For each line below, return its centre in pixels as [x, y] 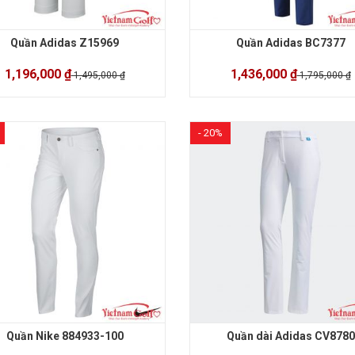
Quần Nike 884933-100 [65, 336]
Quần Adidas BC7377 [290, 43]
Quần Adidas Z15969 [65, 43]
